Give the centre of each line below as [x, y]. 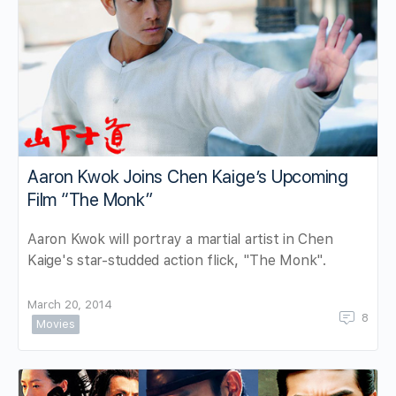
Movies [56, 324]
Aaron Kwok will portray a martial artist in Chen [180, 239]
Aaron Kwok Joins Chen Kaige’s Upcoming [188, 176]
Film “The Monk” [90, 199]
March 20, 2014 [70, 304]
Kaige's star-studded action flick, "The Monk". [177, 260]
